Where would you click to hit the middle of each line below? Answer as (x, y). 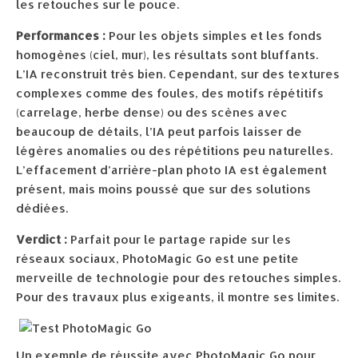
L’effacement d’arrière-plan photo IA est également (171, 170)
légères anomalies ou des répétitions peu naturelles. (174, 151)
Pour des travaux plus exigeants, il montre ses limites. (177, 297)
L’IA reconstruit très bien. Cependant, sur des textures (178, 74)
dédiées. (42, 208)
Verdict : (42, 239)
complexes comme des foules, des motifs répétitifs (170, 93)
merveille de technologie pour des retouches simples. (178, 278)
